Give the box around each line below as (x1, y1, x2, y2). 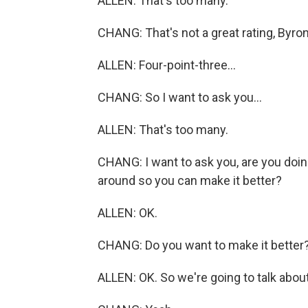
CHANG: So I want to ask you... (98, 90, 262, 104)
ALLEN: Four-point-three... (98, 58, 236, 72)
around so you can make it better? (98, 173, 282, 188)
